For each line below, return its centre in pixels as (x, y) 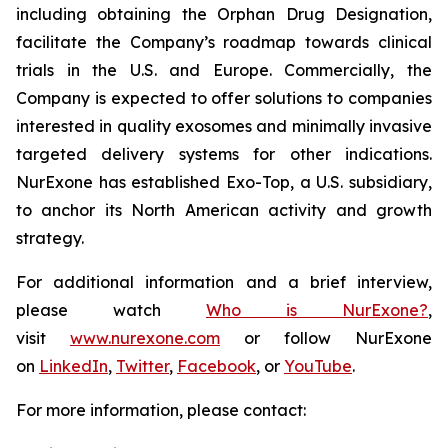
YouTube (318, 366)
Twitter (142, 366)
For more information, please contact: (161, 410)
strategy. (50, 238)
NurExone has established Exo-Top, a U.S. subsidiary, (224, 182)
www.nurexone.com (145, 338)
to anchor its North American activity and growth (224, 210)
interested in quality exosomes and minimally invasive (224, 126)
